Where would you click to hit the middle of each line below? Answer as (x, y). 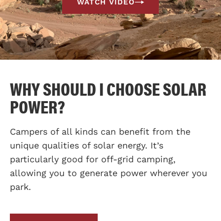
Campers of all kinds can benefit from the (100, 131)
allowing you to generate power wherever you (109, 173)
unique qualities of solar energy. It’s (87, 145)
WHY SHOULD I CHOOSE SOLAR (108, 88)
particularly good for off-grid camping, (93, 159)
